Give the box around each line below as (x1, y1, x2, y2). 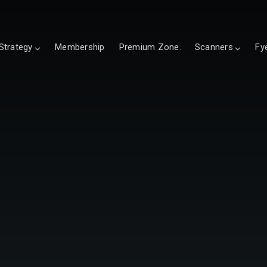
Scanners (195, 42, 233, 53)
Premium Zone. (118, 42, 181, 53)
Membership (54, 42, 105, 53)
